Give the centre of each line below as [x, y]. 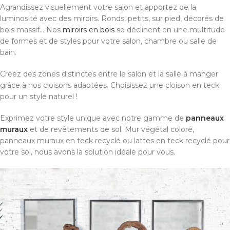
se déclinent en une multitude [170, 30]
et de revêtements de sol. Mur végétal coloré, [111, 130]
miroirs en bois [89, 30]
